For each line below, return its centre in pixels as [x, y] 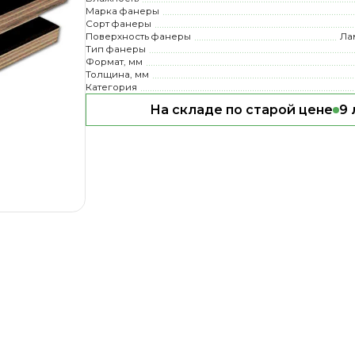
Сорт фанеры [119, 24]
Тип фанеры [116, 50]
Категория [112, 88]
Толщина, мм [118, 75]
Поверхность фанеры [139, 37]
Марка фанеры [123, 11]
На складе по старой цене [241, 110]
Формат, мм [115, 62]
